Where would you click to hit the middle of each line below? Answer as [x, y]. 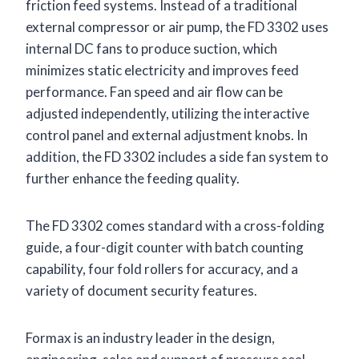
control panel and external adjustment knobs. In [167, 135]
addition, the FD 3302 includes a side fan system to [177, 156]
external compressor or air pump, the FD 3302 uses [177, 26]
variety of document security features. [141, 290]
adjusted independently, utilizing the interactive [167, 113]
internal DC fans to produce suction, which [151, 48]
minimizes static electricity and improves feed [162, 70]
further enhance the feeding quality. [133, 178]
